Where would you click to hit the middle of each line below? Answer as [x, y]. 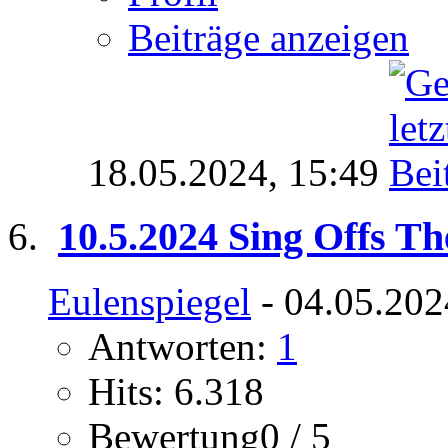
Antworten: [182, 347]
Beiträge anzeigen [268, 37]
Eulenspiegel [149, 302]
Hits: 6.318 [176, 392]
